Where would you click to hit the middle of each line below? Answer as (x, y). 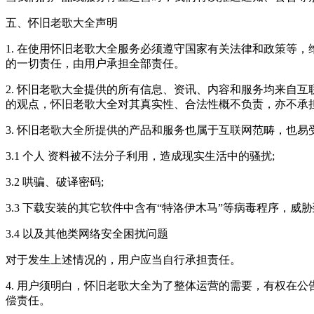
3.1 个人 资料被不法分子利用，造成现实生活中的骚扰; (140, 156)
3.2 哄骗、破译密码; (55, 182)
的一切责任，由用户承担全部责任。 (95, 63)
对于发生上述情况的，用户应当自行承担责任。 (123, 260)
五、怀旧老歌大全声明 (62, 23)
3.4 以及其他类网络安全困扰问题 (87, 234)
